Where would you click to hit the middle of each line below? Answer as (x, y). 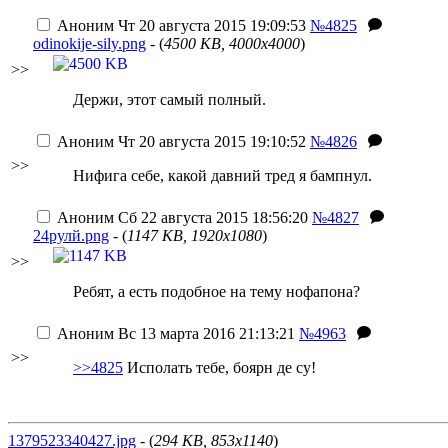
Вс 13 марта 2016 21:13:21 (204, 333)
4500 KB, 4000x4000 (232, 43)
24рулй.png (71, 235)
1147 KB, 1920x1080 (194, 235)
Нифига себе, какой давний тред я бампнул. (222, 175)
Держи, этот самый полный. (169, 99)
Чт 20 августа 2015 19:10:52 (210, 141)
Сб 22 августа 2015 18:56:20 (211, 217)
